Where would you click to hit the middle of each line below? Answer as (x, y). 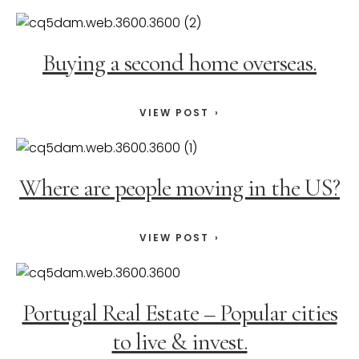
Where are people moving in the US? (179, 188)
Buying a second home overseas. (179, 63)
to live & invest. (179, 342)
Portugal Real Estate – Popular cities (179, 313)
